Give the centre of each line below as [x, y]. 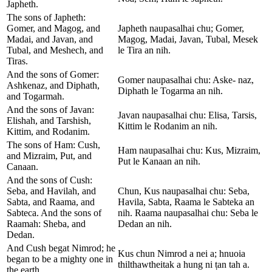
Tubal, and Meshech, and [55, 50]
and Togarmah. [36, 96]
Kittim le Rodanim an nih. [168, 126]
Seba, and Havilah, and [51, 191]
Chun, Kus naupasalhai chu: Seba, [184, 191]
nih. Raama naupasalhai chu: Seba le [188, 212]
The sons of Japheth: [46, 17]
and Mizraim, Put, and [49, 155]
